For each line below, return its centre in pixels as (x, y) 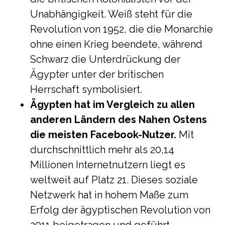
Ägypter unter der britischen (97, 74)
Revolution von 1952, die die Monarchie (122, 29)
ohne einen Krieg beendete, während (116, 44)
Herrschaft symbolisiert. (86, 89)
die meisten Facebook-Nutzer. (103, 135)
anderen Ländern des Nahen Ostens (119, 120)
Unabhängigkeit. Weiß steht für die (111, 14)
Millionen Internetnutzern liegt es (108, 165)
